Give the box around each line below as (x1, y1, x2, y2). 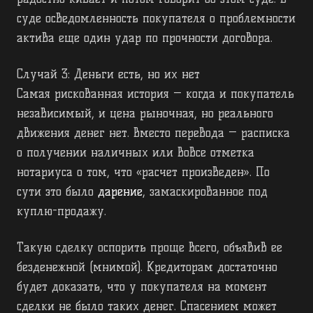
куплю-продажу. (17, 204, 110, 219)
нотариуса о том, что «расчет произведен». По (17, 165, 270, 180)
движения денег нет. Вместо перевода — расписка (17, 126, 290, 140)
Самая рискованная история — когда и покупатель (17, 87, 294, 101)
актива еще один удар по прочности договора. (17, 31, 272, 45)
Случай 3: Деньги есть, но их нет (17, 67, 200, 82)
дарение (98, 184, 143, 199)
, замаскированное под (143, 184, 268, 199)
